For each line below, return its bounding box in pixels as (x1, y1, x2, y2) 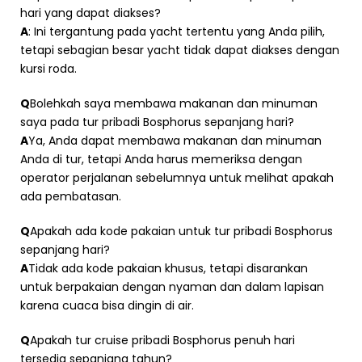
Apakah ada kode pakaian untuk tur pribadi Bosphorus (30, 222, 333, 239)
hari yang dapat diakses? (20, 4, 161, 21)
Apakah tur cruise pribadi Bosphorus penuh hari (30, 331, 295, 348)
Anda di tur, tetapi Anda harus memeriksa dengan (20, 150, 302, 167)
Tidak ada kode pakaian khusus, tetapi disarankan (28, 259, 308, 276)
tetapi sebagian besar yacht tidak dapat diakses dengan (20, 41, 339, 58)
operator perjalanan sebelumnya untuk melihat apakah (20, 169, 334, 186)
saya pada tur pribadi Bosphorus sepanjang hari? (20, 113, 294, 130)
